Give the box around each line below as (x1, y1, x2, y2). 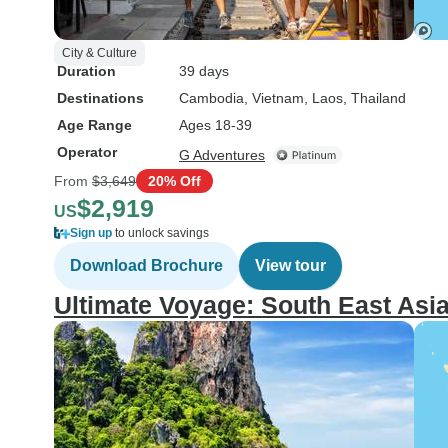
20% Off (148, 172, 201, 189)
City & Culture (62, 46, 137, 60)
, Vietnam (244, 90, 304, 106)
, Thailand (343, 90, 406, 106)
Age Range (57, 117, 132, 133)
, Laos (304, 90, 343, 106)
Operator (57, 144, 117, 160)
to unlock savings (112, 226, 209, 240)
